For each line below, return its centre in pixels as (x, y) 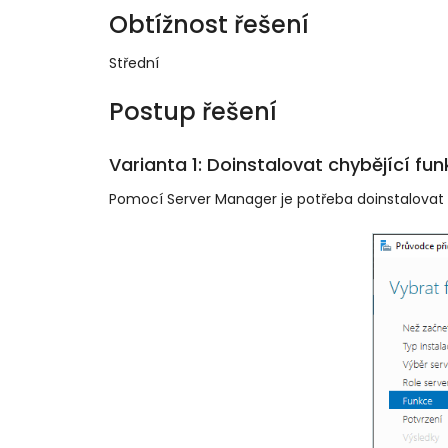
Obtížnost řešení (208, 24)
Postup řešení (192, 112)
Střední (133, 62)
